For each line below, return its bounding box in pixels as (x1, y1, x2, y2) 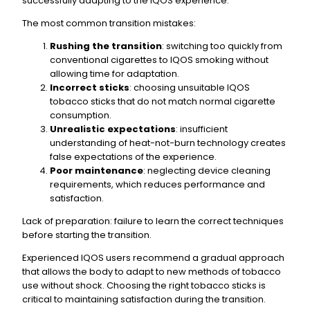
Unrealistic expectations (50, 122, 176, 136)
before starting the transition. (22, 228, 152, 242)
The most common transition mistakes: (22, 17, 196, 30)
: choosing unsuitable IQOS (129, 81, 250, 95)
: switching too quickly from (162, 39, 282, 53)
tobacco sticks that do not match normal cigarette (50, 95, 275, 109)
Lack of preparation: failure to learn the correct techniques (22, 215, 284, 228)
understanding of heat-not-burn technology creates (50, 136, 286, 150)
